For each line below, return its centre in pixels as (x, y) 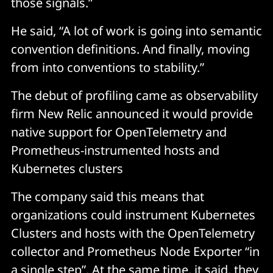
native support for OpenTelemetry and (119, 132)
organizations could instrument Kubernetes (133, 214)
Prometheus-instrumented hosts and (115, 150)
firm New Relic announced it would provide (132, 113)
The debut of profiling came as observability (134, 95)
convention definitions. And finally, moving (130, 49)
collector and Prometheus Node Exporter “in (135, 251)
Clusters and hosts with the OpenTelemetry (133, 233)
